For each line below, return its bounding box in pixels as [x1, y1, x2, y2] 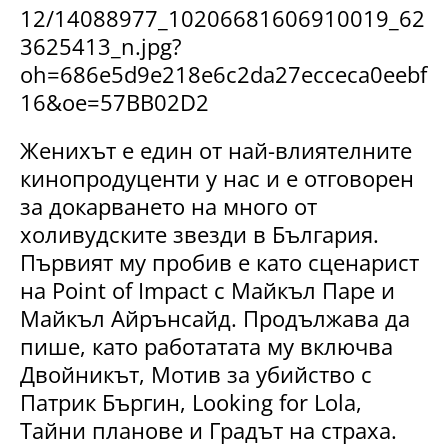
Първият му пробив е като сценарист [20, 246, 419, 277]
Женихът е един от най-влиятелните [20, 134, 412, 165]
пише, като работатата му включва [20, 330, 393, 361]
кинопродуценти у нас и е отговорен [20, 162, 414, 193]
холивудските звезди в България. [20, 218, 379, 249]
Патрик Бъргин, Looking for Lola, [20, 386, 362, 417]
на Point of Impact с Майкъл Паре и [20, 274, 395, 305]
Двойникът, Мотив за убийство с [20, 358, 372, 389]
